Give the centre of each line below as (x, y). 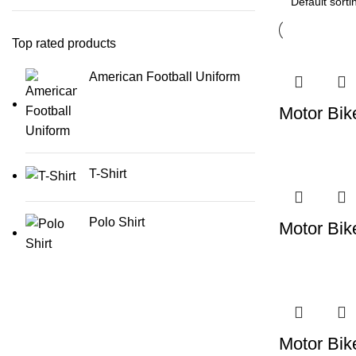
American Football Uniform (164, 77)
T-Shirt (108, 174)
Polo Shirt (117, 222)
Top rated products (64, 43)
